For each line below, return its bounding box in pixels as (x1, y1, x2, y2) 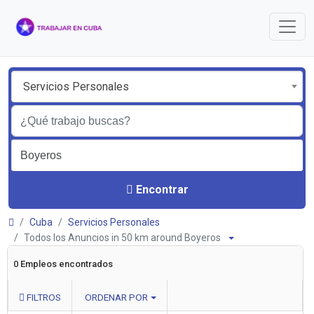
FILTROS (25, 292, 61, 303)
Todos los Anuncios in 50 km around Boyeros (24, 232, 227, 243)
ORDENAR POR (85, 292, 148, 303)
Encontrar (135, 182, 189, 196)
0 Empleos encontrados (13, 259, 113, 269)
